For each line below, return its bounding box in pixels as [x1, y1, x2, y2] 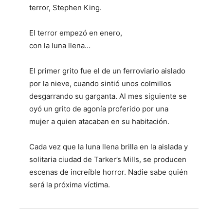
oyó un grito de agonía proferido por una [29, 104, 168, 113]
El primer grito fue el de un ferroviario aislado [29, 66, 185, 75]
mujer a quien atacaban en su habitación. [29, 116, 169, 126]
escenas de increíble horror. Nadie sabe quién [29, 167, 188, 177]
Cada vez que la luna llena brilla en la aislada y [29, 142, 188, 151]
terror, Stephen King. [29, 2, 102, 12]
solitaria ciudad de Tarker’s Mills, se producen [29, 154, 186, 164]
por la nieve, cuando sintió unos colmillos [29, 78, 171, 88]
